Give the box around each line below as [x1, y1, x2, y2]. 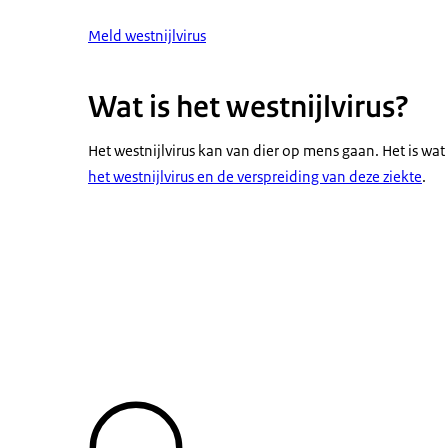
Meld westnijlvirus [88, 26, 206, 45]
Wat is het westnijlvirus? [88, 88, 409, 126]
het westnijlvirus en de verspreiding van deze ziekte [88, 167, 422, 186]
